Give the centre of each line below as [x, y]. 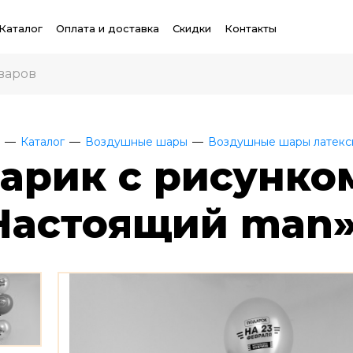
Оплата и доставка [108, 28]
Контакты [250, 28]
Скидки [191, 28]
